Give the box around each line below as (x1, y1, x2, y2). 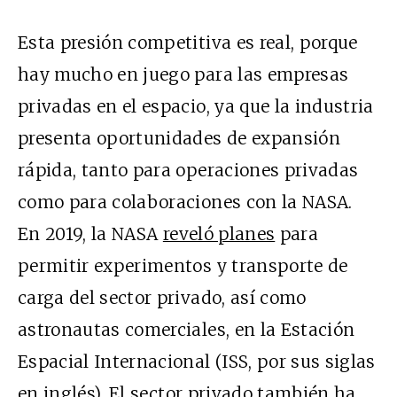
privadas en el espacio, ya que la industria (18, 96, 374, 118)
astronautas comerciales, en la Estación (18, 319, 355, 341)
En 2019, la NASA (18, 223, 163, 245)
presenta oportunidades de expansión (18, 128, 340, 150)
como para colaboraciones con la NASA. (18, 191, 353, 214)
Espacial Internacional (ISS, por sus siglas (18, 351, 376, 373)
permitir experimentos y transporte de (18, 255, 348, 277)
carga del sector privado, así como (18, 287, 307, 309)
